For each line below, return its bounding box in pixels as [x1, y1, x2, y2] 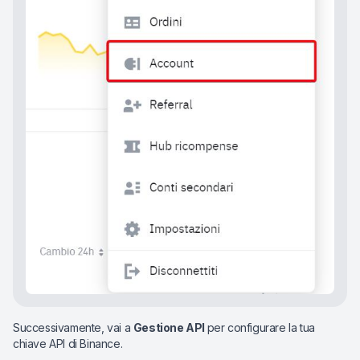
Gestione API [133, 321, 207, 335]
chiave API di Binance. [13, 337, 123, 351]
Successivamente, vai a [13, 321, 133, 335]
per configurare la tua [207, 321, 315, 335]
